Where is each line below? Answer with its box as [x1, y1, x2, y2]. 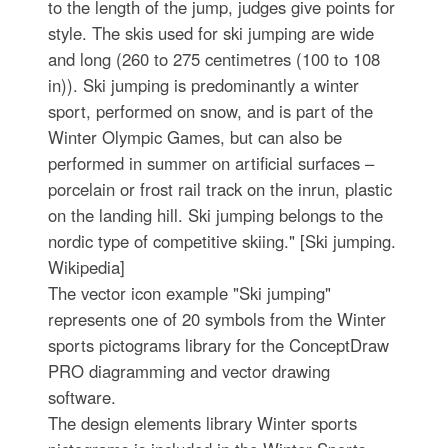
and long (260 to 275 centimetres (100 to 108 [47, 47, 380, 72]
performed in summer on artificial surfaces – [47, 151, 374, 176]
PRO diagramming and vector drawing [47, 359, 330, 384]
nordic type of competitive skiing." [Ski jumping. [47, 229, 396, 254]
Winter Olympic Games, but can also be [47, 125, 342, 150]
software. [47, 385, 116, 410]
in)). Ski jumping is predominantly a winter [47, 73, 359, 98]
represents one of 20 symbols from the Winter [47, 307, 386, 332]
